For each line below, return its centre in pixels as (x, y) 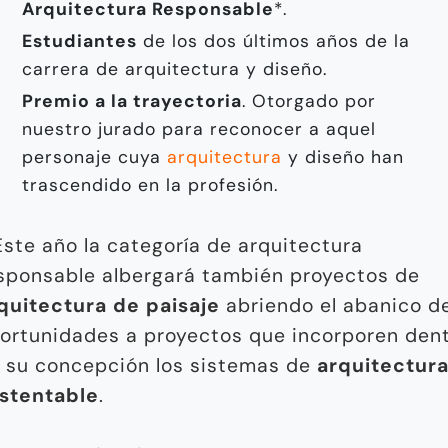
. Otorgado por (309, 100)
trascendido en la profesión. (150, 184)
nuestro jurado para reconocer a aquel (199, 128)
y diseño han (343, 156)
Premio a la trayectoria (132, 100)
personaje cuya (94, 156)
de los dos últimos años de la (273, 40)
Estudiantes (79, 40)
